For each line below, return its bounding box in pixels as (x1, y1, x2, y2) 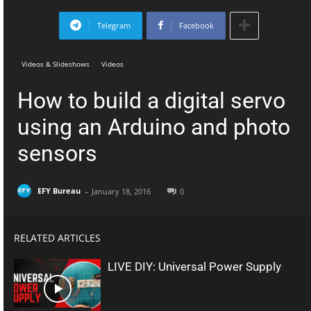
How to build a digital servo (17, 87, 285, 114)
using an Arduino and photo (17, 113, 290, 140)
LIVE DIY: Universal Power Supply (108, 259, 282, 274)
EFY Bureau (37, 185, 81, 196)
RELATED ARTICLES (14, 230, 101, 244)
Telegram (97, 19, 131, 31)
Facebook (179, 19, 214, 31)
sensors (17, 140, 97, 167)
